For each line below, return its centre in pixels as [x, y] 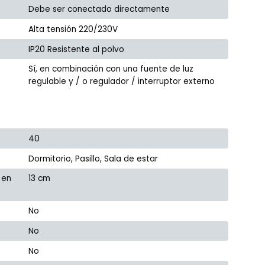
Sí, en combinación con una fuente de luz [111, 69]
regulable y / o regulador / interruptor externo [122, 82]
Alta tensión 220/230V [73, 29]
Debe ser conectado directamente [99, 9]
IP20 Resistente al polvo [77, 49]
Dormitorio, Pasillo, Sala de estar [93, 159]
